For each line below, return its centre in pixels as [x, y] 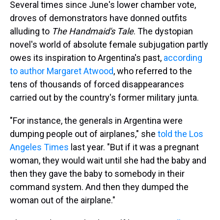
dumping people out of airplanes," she [84, 134]
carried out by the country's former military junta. [104, 98]
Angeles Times [39, 147]
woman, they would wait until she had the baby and [108, 161]
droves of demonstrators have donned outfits [98, 18]
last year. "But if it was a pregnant [134, 147]
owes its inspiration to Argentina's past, [87, 58]
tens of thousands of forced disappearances [97, 84]
